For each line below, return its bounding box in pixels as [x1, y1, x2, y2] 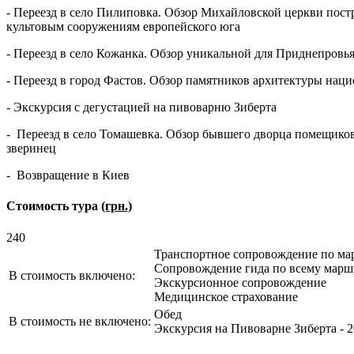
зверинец [6, 141, 56, 156]
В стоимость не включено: [9, 314, 151, 328]
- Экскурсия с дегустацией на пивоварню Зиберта [6, 100, 277, 115]
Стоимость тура [6, 199, 101, 213]
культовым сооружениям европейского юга [6, 20, 240, 34]
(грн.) [101, 199, 132, 213]
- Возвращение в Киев [6, 168, 130, 183]
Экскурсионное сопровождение [154, 275, 326, 289]
